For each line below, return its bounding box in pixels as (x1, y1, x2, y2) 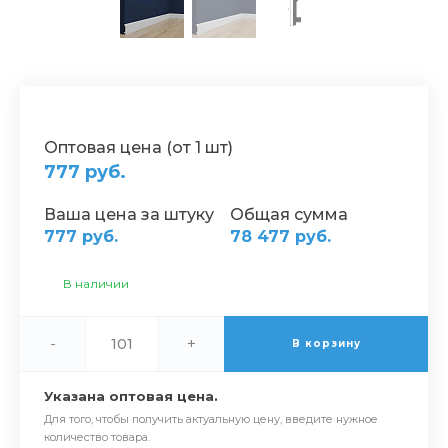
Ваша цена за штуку (44, 205, 214, 224)
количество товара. (44, 430, 150, 444)
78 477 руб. (230, 227, 331, 246)
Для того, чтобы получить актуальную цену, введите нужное (44, 412, 378, 426)
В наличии (63, 276, 129, 291)
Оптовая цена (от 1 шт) (44, 138, 233, 157)
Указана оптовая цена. (44, 388, 218, 404)
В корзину (291, 337, 361, 350)
